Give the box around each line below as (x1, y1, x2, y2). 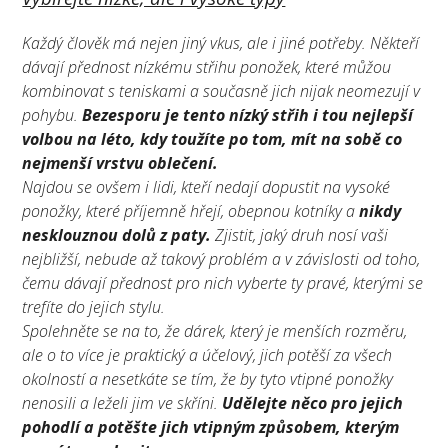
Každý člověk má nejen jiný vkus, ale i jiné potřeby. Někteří (22, 31, 420, 54)
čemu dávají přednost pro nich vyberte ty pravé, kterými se (22, 271, 424, 294)
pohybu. (22, 103, 83, 126)
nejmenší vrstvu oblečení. (22, 151, 219, 174)
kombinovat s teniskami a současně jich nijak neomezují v (22, 79, 421, 102)
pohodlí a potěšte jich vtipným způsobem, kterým (22, 415, 400, 438)
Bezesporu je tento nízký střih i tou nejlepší (82, 103, 414, 126)
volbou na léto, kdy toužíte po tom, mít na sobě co (22, 127, 403, 150)
